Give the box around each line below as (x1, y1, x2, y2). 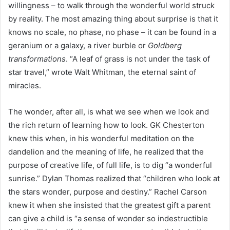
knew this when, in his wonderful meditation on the (8, 133, 194, 143)
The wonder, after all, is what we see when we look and (8, 106, 209, 117)
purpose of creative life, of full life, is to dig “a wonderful (8, 160, 212, 170)
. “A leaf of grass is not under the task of (66, 53, 210, 64)
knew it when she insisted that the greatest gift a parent (8, 200, 210, 210)
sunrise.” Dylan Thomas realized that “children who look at (8, 173, 220, 183)
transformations (8, 53, 66, 64)
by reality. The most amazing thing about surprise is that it (8, 13, 218, 24)
